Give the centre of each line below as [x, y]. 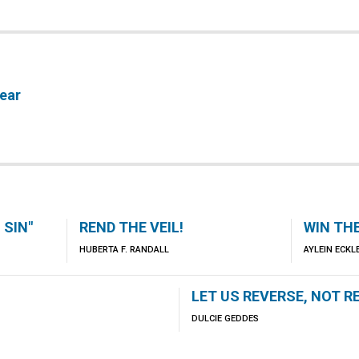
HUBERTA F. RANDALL [124, 250]
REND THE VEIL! [131, 227]
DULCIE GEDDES [225, 319]
